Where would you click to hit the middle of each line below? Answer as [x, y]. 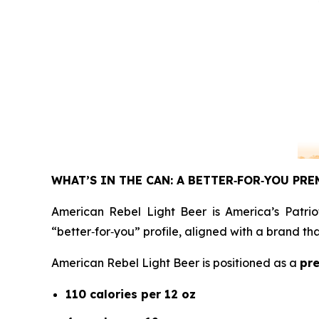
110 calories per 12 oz [131, 294]
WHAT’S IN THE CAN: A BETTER [142, 181]
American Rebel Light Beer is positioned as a [176, 263]
